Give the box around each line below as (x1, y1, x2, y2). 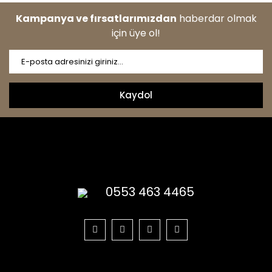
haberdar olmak (176, 12, 257, 25)
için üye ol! (112, 26, 160, 40)
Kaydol (120, 89, 152, 101)
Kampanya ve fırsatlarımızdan (15, 12, 177, 25)
